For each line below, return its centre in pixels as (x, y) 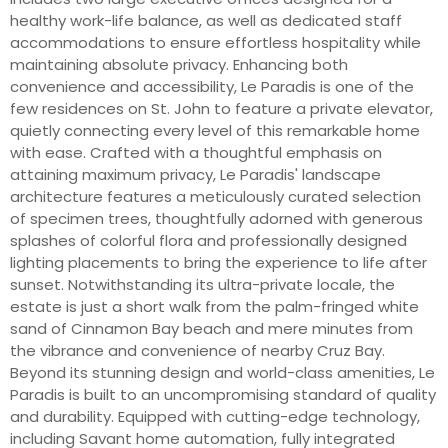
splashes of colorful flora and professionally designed (208, 240)
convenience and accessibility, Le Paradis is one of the (212, 86)
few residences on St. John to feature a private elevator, (221, 108)
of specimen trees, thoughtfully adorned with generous (216, 218)
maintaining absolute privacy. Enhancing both (179, 64)
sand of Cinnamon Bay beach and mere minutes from (211, 328)
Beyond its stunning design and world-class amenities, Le (222, 372)
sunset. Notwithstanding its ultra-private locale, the (202, 284)
